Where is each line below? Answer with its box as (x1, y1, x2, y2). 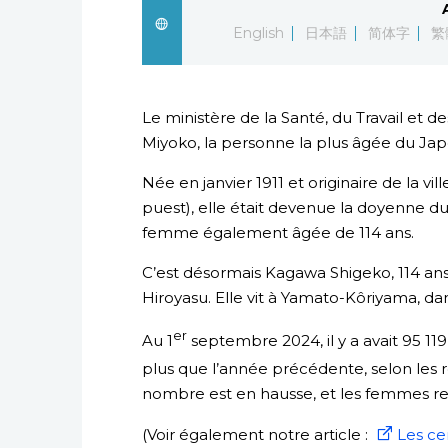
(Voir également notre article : (142, 425, 372, 444)
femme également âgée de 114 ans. (142, 223, 414, 242)
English (233, 24, 285, 42)
